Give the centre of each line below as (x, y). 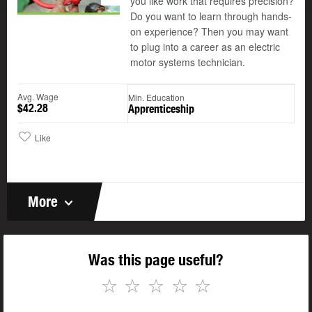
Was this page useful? (156, 260)
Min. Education (156, 97)
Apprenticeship (161, 109)
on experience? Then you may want (209, 32)
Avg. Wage (38, 97)
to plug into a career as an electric (205, 47)
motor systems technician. (188, 62)
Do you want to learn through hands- (211, 16)
